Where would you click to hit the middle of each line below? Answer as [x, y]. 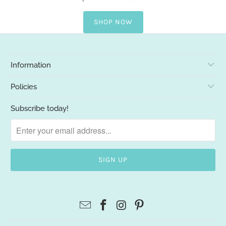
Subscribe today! [40, 109]
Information [31, 65]
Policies [24, 87]
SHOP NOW [113, 22]
